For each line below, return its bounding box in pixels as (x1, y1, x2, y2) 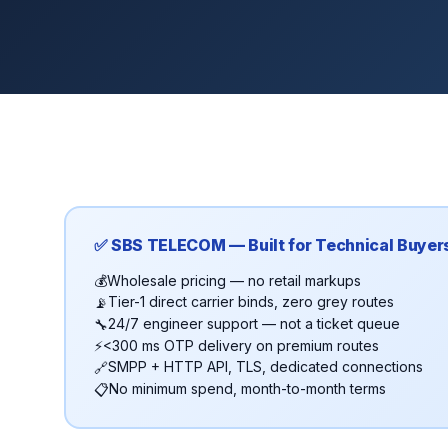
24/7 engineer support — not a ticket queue (107, 315, 400, 333)
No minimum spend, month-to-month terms (108, 380, 386, 398)
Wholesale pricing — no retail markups (106, 271, 361, 289)
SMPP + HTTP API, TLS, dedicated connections (107, 358, 423, 376)
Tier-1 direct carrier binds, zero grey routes (107, 293, 394, 311)
